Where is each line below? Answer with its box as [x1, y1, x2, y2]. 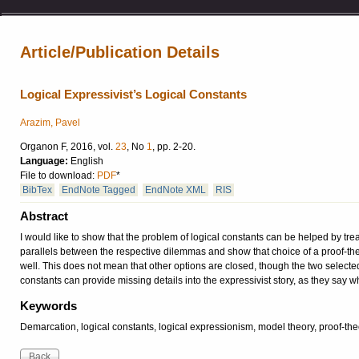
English [71, 155, 103, 167]
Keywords [20, 299, 77, 313]
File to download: [20, 170, 97, 182]
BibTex [22, 184, 52, 196]
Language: [20, 155, 71, 167]
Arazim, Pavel [20, 117, 80, 129]
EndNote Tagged [62, 184, 135, 196]
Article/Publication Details [20, 43, 220, 61]
